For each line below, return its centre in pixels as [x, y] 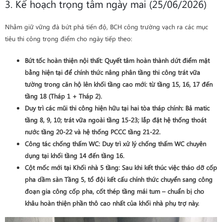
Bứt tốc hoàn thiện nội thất [63, 60]
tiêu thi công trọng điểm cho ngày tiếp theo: [69, 38]
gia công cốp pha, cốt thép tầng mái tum [101, 191]
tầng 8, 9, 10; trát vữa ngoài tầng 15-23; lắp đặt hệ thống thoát [115, 120]
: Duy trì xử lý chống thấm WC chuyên [152, 143]
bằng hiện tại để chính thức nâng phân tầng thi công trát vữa [112, 72]
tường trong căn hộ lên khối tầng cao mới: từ [91, 84]
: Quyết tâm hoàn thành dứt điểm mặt [155, 60]
